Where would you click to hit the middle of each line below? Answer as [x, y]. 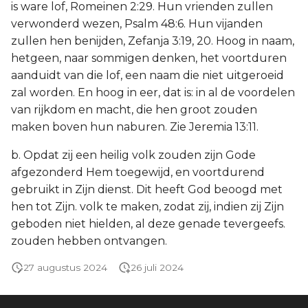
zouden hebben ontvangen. [89, 241]
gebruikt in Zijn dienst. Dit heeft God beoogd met [147, 189]
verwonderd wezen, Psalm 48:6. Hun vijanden [137, 24]
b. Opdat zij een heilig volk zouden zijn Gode [133, 155]
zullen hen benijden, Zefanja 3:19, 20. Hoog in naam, [153, 41]
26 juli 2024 [157, 267]
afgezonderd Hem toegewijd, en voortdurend [138, 172]
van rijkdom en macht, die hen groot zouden [134, 110]
